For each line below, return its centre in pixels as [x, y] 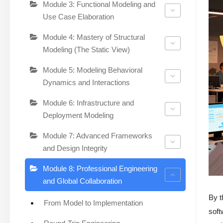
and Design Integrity [75, 148]
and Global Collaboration [82, 181]
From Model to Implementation [93, 203]
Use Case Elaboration [78, 16]
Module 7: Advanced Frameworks [98, 135]
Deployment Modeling [78, 115]
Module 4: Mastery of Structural [94, 37]
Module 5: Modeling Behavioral [93, 70]
